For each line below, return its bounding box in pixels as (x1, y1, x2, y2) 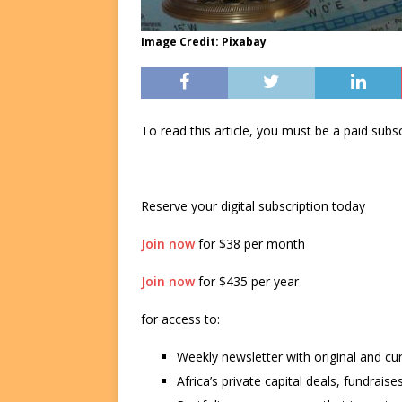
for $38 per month (195, 235, 305, 253)
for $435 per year (195, 273, 299, 291)
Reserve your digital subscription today (141, 197, 365, 215)
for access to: (141, 310, 220, 328)
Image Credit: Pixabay (141, 34, 267, 50)
